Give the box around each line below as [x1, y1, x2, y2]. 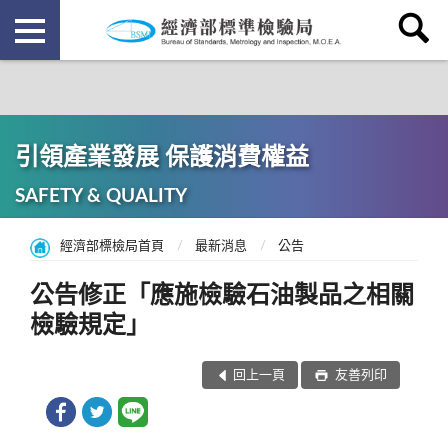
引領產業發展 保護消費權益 [15, 146, 309, 170]
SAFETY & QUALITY [15, 187, 187, 206]
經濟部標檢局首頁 [59, 239, 164, 253]
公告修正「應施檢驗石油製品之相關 [30, 284, 414, 309]
